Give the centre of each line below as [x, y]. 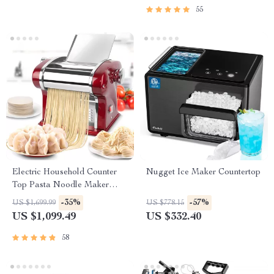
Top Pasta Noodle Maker [61, 185]
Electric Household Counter [65, 172]
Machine [28, 198]
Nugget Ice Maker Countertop [203, 172]
